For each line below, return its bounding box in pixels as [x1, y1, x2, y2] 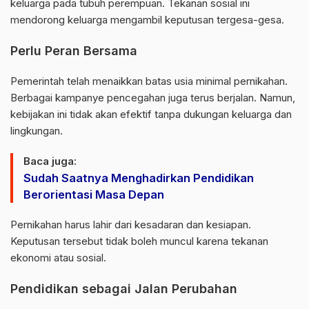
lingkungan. [10, 124, 63, 137]
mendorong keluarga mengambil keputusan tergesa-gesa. [10, 13, 284, 26]
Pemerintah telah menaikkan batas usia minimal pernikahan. [10, 74, 288, 88]
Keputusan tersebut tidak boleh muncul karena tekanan [10, 235, 268, 248]
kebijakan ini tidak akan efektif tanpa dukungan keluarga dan [10, 108, 292, 121]
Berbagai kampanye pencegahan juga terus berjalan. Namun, [10, 91, 295, 104]
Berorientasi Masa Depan [23, 188, 164, 201]
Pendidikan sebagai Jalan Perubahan [10, 281, 237, 296]
